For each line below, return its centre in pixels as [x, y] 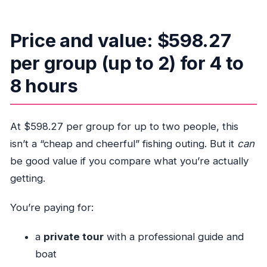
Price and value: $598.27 [120, 41]
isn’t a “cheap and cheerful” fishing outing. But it [123, 143]
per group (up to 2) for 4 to [127, 63]
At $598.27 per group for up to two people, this [124, 126]
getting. [27, 178]
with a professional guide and [173, 237]
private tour [73, 237]
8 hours [44, 86]
